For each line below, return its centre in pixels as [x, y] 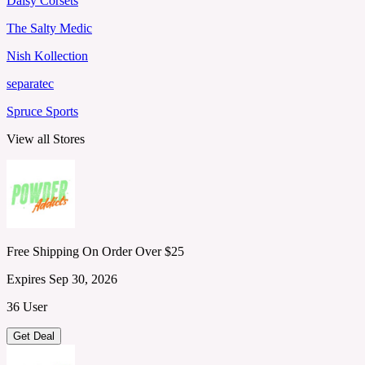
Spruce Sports [42, 111]
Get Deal [34, 336]
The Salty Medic [49, 28]
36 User [27, 306]
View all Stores [46, 139]
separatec [30, 83]
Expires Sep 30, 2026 [62, 279]
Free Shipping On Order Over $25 [95, 251]
